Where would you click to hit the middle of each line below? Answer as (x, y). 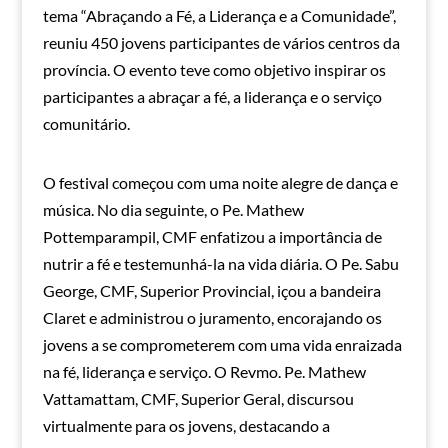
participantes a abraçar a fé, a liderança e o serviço (212, 97)
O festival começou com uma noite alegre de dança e (220, 183)
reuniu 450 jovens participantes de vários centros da (221, 43)
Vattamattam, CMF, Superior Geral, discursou (198, 399)
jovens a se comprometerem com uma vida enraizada (222, 345)
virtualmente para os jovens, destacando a (186, 426)
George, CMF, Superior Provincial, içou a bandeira (211, 291)
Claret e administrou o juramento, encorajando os (212, 318)
